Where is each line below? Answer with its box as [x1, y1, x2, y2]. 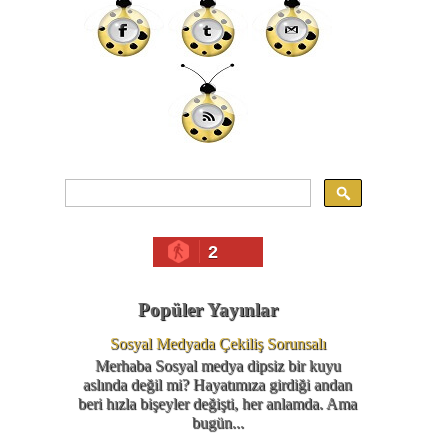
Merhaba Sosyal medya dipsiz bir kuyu [94, 357, 341, 375]
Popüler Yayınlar [137, 299, 278, 320]
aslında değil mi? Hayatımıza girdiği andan [83, 376, 353, 394]
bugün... [191, 414, 244, 432]
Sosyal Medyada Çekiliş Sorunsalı [109, 335, 326, 353]
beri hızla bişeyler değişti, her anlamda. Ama [78, 395, 358, 413]
